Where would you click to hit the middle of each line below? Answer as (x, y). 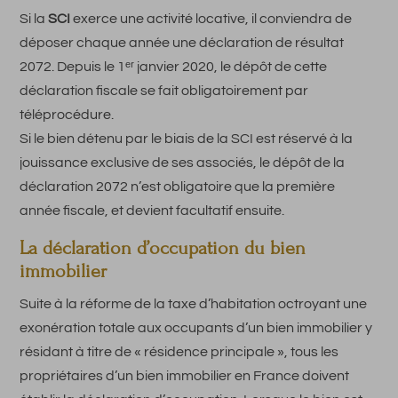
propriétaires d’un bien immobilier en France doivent (185, 375)
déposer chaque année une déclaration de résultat (182, 42)
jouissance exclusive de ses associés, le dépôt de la (183, 162)
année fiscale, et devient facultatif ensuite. (152, 210)
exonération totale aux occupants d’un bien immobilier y (196, 327)
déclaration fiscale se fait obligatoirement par (164, 90)
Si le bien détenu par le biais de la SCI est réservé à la (187, 138)
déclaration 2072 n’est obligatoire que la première (178, 186)
